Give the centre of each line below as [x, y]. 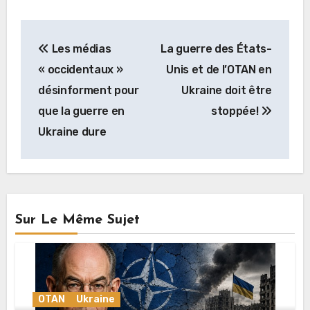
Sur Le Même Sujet [78, 220]
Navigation [78, 33]
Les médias [80, 48]
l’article [58, 90]
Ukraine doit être [227, 90]
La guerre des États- [216, 48]
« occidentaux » [81, 69]
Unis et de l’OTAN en [219, 69]
